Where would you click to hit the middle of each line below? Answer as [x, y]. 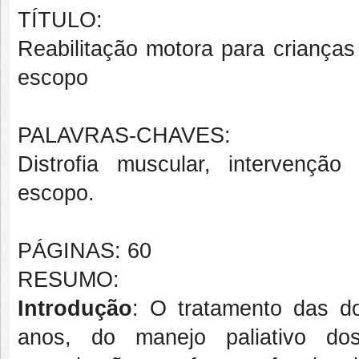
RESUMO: [69, 280]
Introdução [75, 309]
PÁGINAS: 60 [85, 251]
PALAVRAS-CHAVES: [124, 135]
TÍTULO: [60, 20]
